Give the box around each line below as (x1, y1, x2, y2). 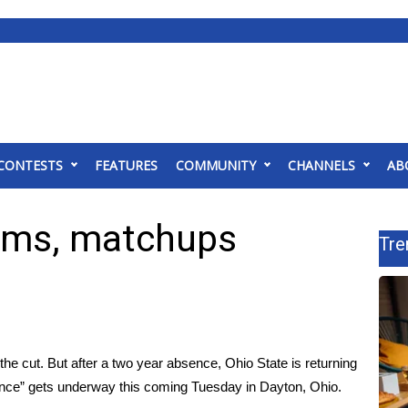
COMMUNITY (176, 157, 256, 174)
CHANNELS (288, 157, 355, 174)
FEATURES (95, 157, 158, 174)
